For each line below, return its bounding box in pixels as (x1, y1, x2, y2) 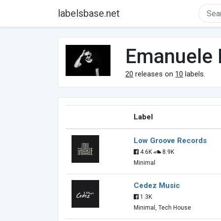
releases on (133, 70, 176, 78)
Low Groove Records (134, 136, 207, 145)
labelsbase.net (58, 7, 120, 19)
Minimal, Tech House (134, 204, 191, 211)
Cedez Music (134, 181, 180, 190)
